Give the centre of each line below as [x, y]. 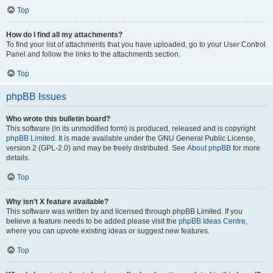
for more [246, 148]
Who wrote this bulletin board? [58, 119]
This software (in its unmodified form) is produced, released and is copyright [131, 129]
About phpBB [209, 148]
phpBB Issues [36, 97]
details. [18, 158]
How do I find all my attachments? [64, 35]
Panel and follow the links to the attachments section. [93, 54]
